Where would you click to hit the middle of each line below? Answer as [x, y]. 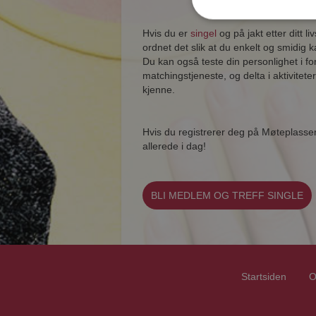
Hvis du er [166, 33]
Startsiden [263, 276]
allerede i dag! [174, 146]
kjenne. [159, 90]
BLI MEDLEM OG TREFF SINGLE [227, 195]
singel [203, 33]
